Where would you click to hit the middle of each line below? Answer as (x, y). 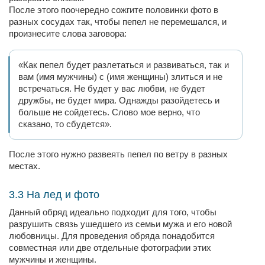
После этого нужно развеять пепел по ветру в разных (118, 154)
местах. (25, 166)
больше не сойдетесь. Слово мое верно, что (109, 112)
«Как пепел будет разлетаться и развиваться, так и (124, 65)
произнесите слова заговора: (68, 33)
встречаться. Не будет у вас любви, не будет (112, 88)
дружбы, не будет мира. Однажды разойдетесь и (119, 100)
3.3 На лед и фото (54, 195)
